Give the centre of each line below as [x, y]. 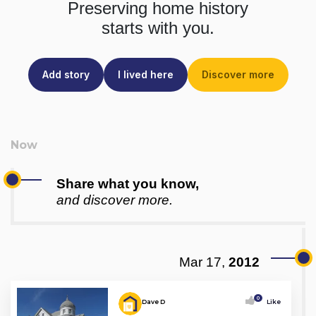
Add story [66, 75]
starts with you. [158, 28]
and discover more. [115, 200]
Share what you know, [128, 184]
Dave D [153, 302]
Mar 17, [202, 262]
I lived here [145, 75]
